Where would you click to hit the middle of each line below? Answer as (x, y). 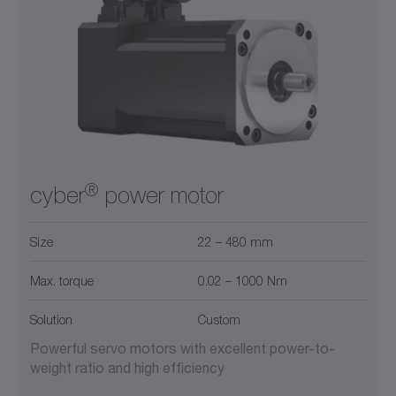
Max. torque (62, 281)
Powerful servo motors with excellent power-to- (183, 348)
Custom (219, 320)
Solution (51, 320)
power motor (161, 196)
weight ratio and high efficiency (127, 368)
